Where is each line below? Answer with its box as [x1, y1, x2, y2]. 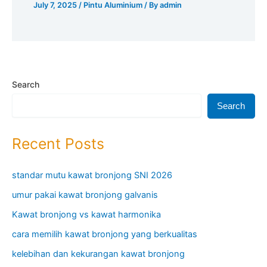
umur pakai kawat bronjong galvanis [12, 189, 158, 200]
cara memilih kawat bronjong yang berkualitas [12, 228, 197, 240]
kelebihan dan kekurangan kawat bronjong [12, 248, 185, 259]
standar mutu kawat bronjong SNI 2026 [12, 169, 172, 181]
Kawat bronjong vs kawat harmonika [12, 209, 161, 220]
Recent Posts [12, 135, 104, 153]
